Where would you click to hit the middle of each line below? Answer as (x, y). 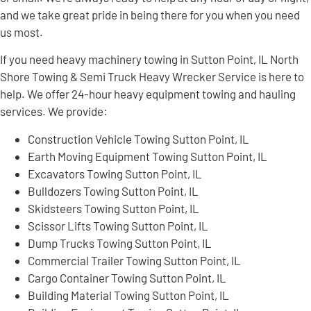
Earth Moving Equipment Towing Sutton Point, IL (148, 156)
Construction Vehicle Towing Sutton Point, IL (138, 138)
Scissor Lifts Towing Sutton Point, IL (118, 225)
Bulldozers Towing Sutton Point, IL (113, 191)
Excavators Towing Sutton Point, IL (115, 173)
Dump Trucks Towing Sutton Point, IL (120, 243)
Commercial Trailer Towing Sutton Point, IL (134, 260)
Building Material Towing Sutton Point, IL (128, 295)
